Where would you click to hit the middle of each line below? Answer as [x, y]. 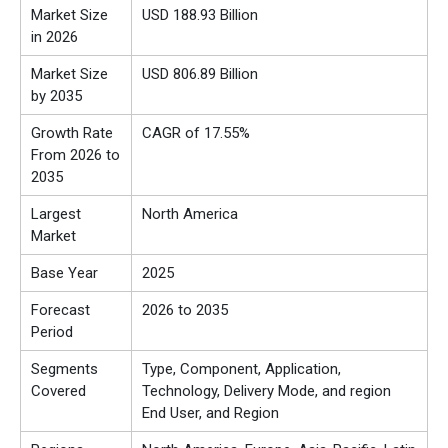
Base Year [64, 273]
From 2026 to [75, 155]
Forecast [60, 310]
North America [190, 214]
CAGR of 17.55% [196, 133]
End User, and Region [210, 413]
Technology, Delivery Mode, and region [266, 391]
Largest [56, 214]
